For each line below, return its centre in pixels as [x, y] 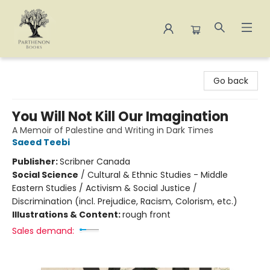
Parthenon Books [44, 67]
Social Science [45, 175]
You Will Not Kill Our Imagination [120, 117]
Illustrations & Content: [67, 215]
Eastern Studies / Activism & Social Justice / [105, 188]
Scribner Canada [95, 162]
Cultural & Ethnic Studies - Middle [158, 175]
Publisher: [36, 162]
